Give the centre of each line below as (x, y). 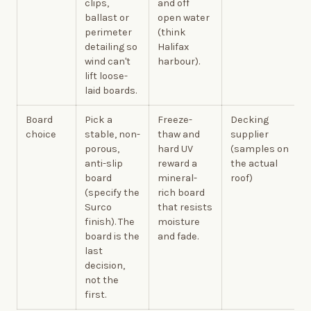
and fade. (178, 236)
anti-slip (104, 163)
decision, (105, 265)
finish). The (110, 221)
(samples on (260, 149)
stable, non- (112, 134)
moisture (179, 221)
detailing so (111, 47)
